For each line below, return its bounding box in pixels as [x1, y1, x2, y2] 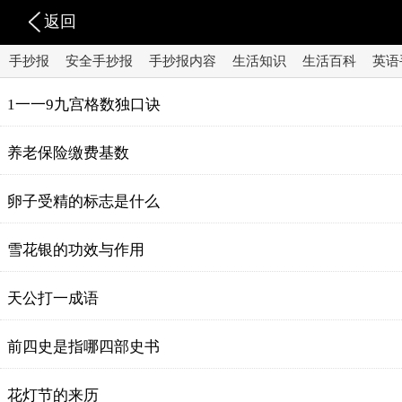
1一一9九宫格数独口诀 [7, 96, 161, 113]
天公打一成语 [7, 290, 99, 307]
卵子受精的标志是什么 [7, 193, 160, 210]
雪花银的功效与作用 [7, 241, 144, 258]
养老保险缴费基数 [7, 144, 129, 162]
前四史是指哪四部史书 [7, 338, 160, 355]
